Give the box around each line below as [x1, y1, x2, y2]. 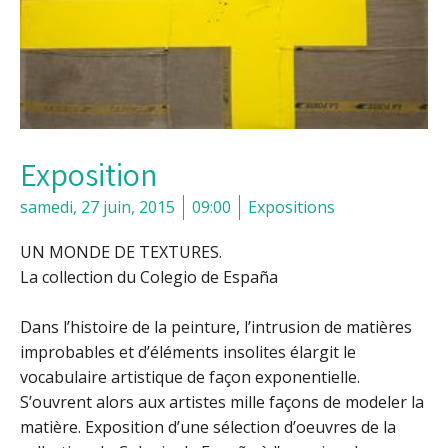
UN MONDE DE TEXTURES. [20, 241, 222, 264]
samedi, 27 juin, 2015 [20, 196, 175, 219]
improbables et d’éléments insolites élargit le [20, 341, 356, 364]
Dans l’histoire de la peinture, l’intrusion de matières [20, 316, 412, 339]
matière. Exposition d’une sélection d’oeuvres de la [20, 416, 396, 439]
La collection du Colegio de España [20, 266, 278, 289]
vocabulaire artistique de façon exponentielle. [20, 366, 360, 389]
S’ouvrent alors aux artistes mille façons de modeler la [20, 391, 424, 414]
